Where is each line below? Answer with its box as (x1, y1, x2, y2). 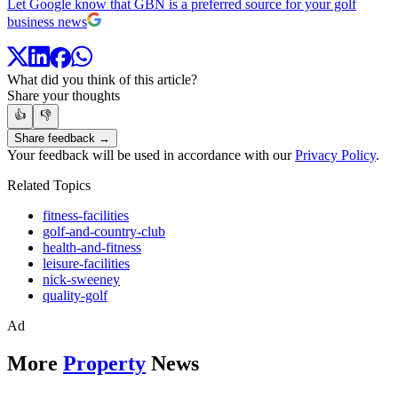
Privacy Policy (295, 147, 376, 163)
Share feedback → (14, 131, 110, 146)
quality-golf (43, 288, 107, 304)
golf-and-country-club (43, 224, 165, 240)
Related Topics (7, 178, 91, 194)
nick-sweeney (43, 272, 120, 288)
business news (7, 13, 87, 29)
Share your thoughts (7, 88, 120, 104)
